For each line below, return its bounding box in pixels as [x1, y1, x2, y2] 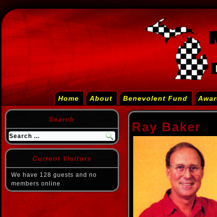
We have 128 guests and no [11, 171, 97, 178]
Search [49, 115, 75, 123]
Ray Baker [132, 120, 201, 134]
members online [11, 180, 61, 187]
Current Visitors [32, 155, 92, 162]
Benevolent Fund [123, 94, 188, 102]
